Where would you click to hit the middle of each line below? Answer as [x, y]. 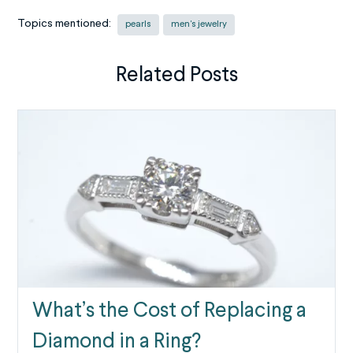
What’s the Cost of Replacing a [169, 311]
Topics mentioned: [66, 24]
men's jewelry [199, 25]
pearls [139, 25]
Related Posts [176, 76]
